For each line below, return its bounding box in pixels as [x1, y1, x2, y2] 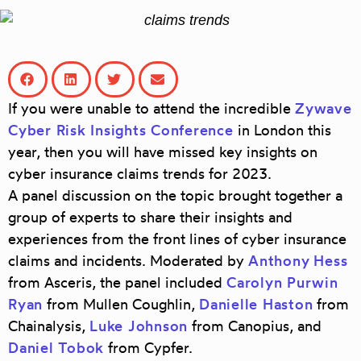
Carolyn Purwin [226, 273, 338, 292]
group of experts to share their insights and [8, 208, 293, 226]
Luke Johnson [89, 317, 188, 335]
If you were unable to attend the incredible [8, 99, 295, 118]
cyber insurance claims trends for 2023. [8, 164, 276, 183]
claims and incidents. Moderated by [8, 251, 248, 270]
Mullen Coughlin [83, 295, 191, 313]
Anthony [248, 251, 310, 270]
